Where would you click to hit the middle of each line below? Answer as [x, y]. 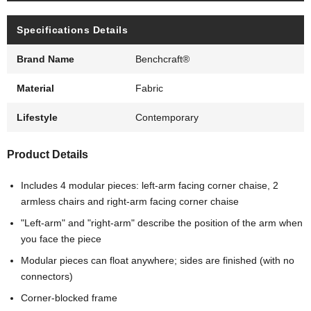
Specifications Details [72, 30]
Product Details [48, 154]
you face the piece [61, 238]
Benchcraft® [163, 59]
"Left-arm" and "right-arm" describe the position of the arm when [162, 222]
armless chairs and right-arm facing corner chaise [130, 201]
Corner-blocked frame [69, 297]
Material [35, 88]
